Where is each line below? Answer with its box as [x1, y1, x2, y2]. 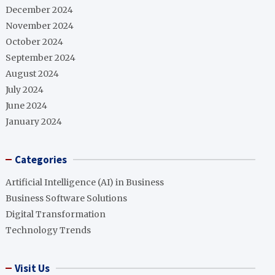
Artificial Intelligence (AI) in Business [6, 177, 165, 188]
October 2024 [6, 36, 64, 48]
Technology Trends [6, 225, 91, 236]
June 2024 [6, 100, 48, 112]
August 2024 [6, 68, 60, 80]
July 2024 [6, 84, 44, 96]
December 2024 [6, 4, 74, 16]
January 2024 [6, 116, 63, 128]
